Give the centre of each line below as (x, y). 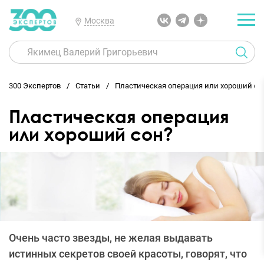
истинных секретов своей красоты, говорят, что (128, 253)
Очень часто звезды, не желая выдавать (111, 237)
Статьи (88, 86)
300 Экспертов (35, 86)
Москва (99, 20)
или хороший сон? (91, 134)
